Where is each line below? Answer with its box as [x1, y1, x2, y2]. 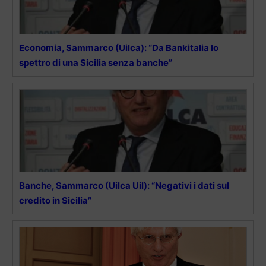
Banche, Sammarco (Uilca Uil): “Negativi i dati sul [19, 180, 229, 192]
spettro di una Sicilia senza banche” [19, 57, 172, 69]
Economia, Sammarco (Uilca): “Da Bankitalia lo [19, 42, 218, 54]
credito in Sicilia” [19, 195, 91, 207]
